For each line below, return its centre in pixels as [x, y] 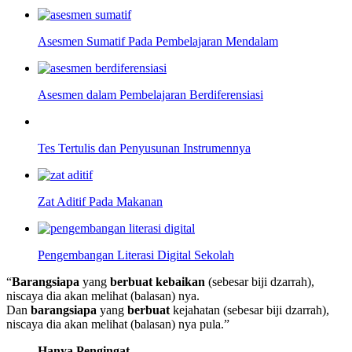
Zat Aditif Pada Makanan [100, 202]
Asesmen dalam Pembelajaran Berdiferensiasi [150, 95]
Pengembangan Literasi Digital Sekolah [136, 255]
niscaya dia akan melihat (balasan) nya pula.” [118, 324]
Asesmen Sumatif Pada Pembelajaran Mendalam [158, 42]
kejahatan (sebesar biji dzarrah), [249, 310]
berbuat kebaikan [158, 282]
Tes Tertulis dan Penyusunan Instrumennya [144, 148]
